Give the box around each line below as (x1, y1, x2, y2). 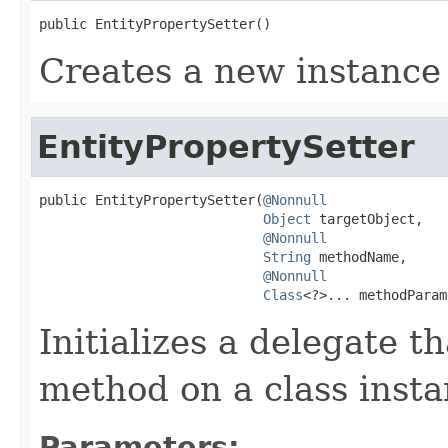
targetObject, (311, 210, 423, 227)
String (263, 248, 311, 265)
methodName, (311, 248, 407, 265)
